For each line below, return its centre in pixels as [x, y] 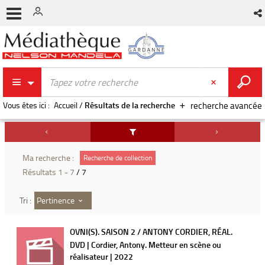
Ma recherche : [48, 158]
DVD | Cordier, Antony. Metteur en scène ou [146, 245]
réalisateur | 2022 [101, 256]
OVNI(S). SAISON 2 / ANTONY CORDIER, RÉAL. [151, 232]
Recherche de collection [118, 158]
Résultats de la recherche [130, 105]
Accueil [66, 105]
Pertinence [56, 200]
